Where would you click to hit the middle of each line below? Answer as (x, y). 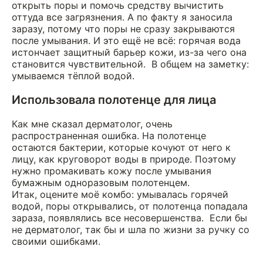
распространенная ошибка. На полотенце (109, 135)
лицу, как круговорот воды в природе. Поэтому (124, 159)
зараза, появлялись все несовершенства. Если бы (129, 218)
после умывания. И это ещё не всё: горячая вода (126, 40)
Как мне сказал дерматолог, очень (92, 124)
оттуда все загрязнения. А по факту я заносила (122, 17)
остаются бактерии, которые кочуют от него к (121, 147)
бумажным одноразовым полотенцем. (101, 182)
